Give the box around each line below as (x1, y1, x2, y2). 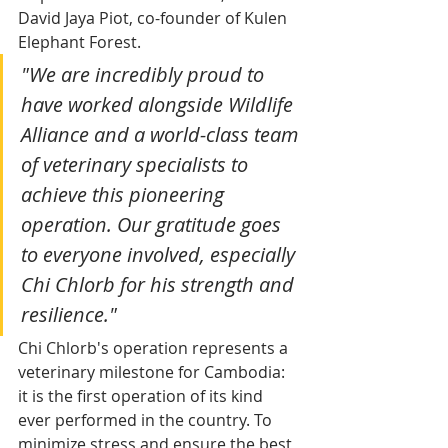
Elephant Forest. (18, 30, 141, 53)
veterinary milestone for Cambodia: (18, 360, 289, 383)
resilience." (21, 300, 117, 328)
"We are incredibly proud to (21, 60, 269, 88)
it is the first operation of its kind (18, 384, 267, 407)
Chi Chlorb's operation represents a (18, 336, 292, 359)
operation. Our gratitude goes (21, 210, 286, 238)
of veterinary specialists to (21, 150, 253, 178)
